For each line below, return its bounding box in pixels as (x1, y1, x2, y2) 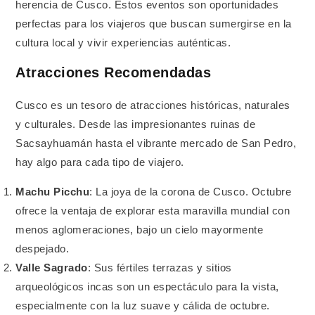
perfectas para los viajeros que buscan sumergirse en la (15, 18, 292, 30)
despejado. (15, 243, 70, 255)
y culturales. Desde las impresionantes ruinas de (15, 119, 256, 131)
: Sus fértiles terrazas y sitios (87, 262, 232, 274)
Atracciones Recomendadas (15, 65, 212, 81)
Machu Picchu (15, 186, 90, 198)
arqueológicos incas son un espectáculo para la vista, (15, 281, 279, 293)
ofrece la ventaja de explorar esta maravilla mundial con (15, 205, 290, 217)
